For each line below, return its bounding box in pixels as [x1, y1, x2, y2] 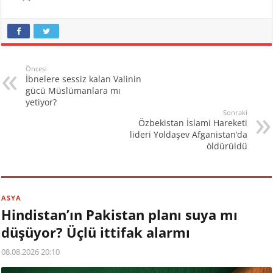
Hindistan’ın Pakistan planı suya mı [1, 205, 238, 224]
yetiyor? [26, 96, 57, 108]
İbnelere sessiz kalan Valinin [26, 73, 142, 85]
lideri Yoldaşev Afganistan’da [129, 128, 247, 140]
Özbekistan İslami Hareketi [138, 116, 247, 129]
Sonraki [222, 107, 247, 117]
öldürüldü [206, 140, 247, 152]
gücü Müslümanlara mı [26, 84, 121, 96]
